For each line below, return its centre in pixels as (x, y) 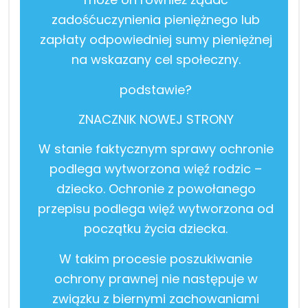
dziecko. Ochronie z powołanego (156, 188)
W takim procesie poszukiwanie (156, 258)
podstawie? (156, 89)
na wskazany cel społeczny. (156, 59)
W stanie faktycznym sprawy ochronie (156, 148)
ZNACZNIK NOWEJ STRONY (156, 119)
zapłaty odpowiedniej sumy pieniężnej (156, 39)
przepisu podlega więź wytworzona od (156, 208)
